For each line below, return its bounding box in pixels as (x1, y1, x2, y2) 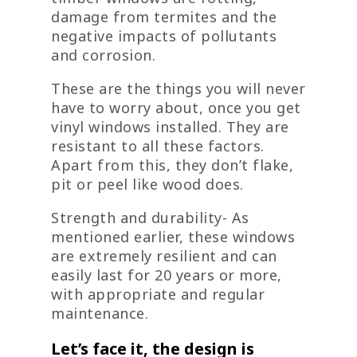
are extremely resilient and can (51, 246, 277, 266)
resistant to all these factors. (51, 136, 265, 156)
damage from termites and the (51, 7, 277, 27)
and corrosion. (51, 45, 155, 65)
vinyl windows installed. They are (51, 117, 289, 137)
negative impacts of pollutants (51, 26, 277, 46)
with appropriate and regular (51, 284, 265, 304)
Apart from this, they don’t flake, (51, 155, 293, 175)
